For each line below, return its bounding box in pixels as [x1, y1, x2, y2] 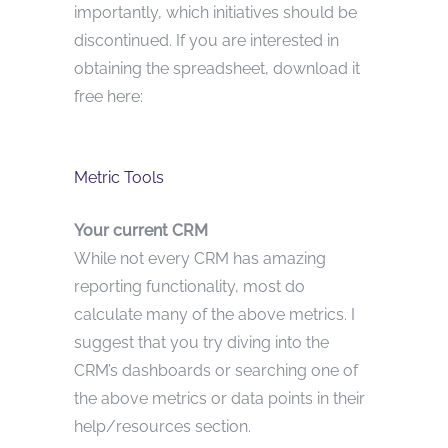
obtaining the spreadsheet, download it [74, 58, 360, 78]
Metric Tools [74, 167, 164, 187]
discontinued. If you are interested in [74, 30, 339, 50]
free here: [74, 86, 143, 106]
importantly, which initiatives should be [74, 2, 357, 22]
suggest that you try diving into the [74, 332, 329, 352]
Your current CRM [74, 220, 208, 240]
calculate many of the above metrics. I [74, 304, 355, 324]
